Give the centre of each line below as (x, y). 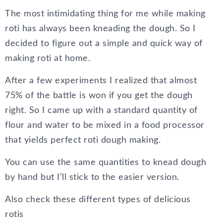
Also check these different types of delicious (98, 200)
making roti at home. (48, 58)
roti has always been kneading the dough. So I (100, 29)
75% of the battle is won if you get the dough (99, 96)
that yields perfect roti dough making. (83, 140)
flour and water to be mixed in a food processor (105, 125)
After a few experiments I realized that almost (101, 81)
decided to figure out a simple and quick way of (104, 44)
